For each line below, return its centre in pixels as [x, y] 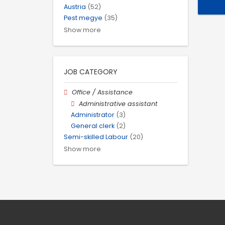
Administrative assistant [119, 103]
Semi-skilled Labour [96, 137]
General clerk [93, 126]
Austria [75, 7]
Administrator [93, 115]
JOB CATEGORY [91, 72]
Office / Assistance [102, 92]
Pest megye [83, 18]
